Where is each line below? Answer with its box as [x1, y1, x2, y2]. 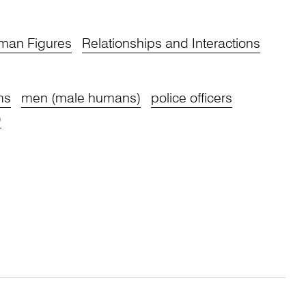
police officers [150, 92, 232, 106]
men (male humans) [20, 92, 141, 106]
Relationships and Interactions [81, 37, 260, 51]
